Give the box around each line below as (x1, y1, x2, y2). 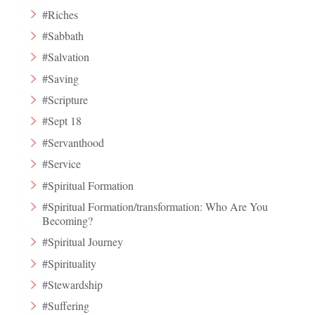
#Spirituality (42, 255, 97, 271)
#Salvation (42, 49, 90, 65)
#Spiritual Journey (42, 234, 124, 250)
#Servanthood (42, 134, 105, 150)
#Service (42, 156, 82, 172)
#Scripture (42, 92, 89, 108)
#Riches (42, 6, 79, 22)
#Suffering (42, 298, 90, 314)
